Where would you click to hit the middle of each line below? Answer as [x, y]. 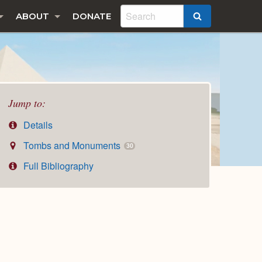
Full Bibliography [58, 166]
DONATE [92, 16]
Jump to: [27, 103]
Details [37, 125]
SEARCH [221, 17]
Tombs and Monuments [72, 146]
